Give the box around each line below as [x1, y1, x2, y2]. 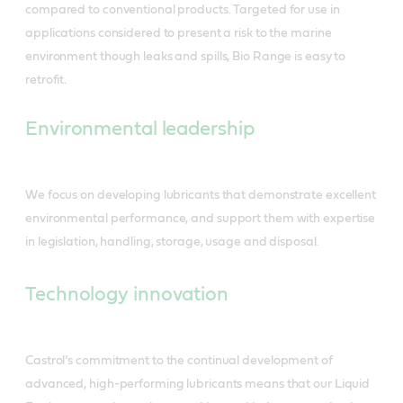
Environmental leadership [25, 118, 255, 139]
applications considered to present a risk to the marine [25, 26, 332, 40]
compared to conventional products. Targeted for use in [25, 3, 340, 16]
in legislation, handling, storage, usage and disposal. [25, 235, 319, 248]
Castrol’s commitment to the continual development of [25, 354, 333, 367]
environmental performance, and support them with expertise [25, 211, 376, 225]
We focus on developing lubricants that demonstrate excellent [25, 188, 376, 201]
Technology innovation [25, 283, 228, 304]
